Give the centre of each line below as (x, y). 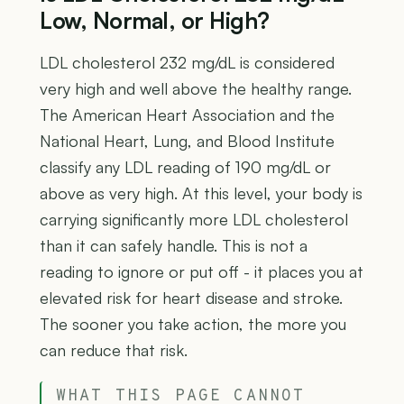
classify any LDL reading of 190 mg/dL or (185, 166)
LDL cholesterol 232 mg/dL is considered (187, 62)
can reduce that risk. (114, 349)
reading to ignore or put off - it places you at (202, 271)
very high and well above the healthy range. (196, 88)
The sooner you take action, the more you (193, 323)
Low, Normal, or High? (155, 20)
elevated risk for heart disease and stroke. (191, 297)
